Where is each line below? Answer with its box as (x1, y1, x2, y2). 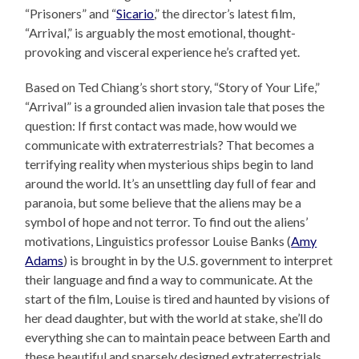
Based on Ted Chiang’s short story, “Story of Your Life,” (25, 79, 321, 95)
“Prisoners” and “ (25, 6, 117, 22)
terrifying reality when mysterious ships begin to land (25, 156, 314, 172)
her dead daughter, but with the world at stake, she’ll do (25, 310, 324, 326)
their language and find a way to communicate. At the (25, 272, 313, 288)
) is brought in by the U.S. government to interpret (63, 252, 333, 268)
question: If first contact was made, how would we (25, 118, 297, 134)
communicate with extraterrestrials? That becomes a (25, 137, 315, 153)
